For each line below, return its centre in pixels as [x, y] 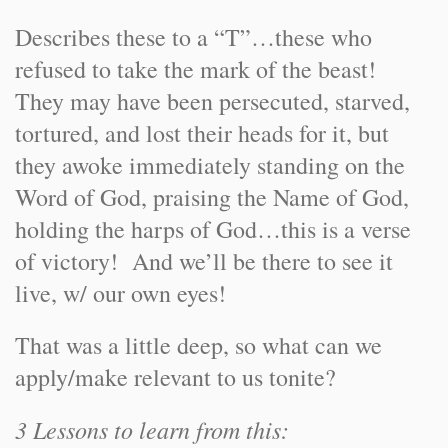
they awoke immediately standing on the [210, 165]
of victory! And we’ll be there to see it [204, 261]
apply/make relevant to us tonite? [175, 377]
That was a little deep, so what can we [198, 345]
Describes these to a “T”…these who [193, 37]
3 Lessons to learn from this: [152, 429]
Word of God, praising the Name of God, [212, 197]
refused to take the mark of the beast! [199, 69]
